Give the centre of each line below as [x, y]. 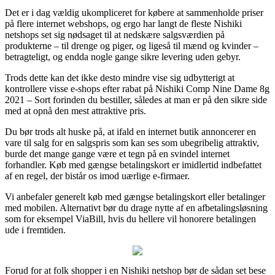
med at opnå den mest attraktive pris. [76, 110]
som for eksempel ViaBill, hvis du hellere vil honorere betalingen [130, 219]
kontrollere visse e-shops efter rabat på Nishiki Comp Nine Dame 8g [137, 88]
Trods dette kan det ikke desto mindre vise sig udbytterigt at [120, 77]
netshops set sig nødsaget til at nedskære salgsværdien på [115, 34]
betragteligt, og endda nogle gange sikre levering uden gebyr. [123, 56]
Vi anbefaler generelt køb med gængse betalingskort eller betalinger [135, 196]
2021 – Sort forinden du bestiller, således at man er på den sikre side [136, 99]
